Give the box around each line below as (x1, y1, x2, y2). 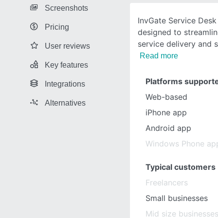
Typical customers (145, 162, 216, 172)
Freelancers (145, 178, 188, 187)
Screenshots (45, 3, 88, 12)
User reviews (45, 41, 90, 50)
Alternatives (45, 98, 86, 107)
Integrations (45, 79, 85, 88)
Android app (145, 123, 191, 133)
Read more (140, 52, 178, 60)
